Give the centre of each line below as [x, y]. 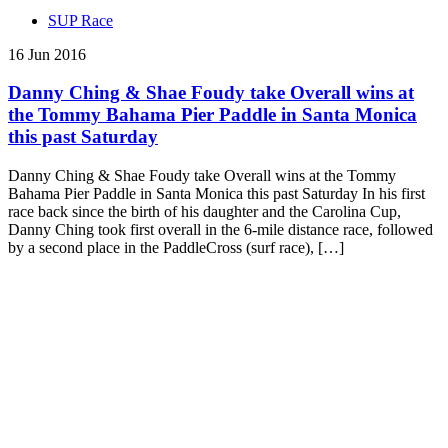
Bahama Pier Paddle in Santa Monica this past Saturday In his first [216, 194]
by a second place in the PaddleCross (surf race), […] [176, 248]
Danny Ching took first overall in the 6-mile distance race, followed [220, 230]
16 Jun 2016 [47, 54]
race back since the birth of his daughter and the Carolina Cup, [204, 212]
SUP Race [80, 20]
